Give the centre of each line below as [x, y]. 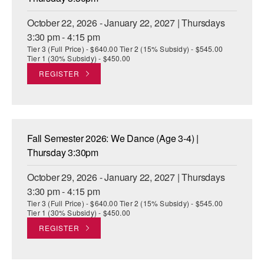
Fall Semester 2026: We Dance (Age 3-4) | [113, 138]
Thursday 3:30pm [63, 153]
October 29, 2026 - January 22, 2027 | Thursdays [126, 177]
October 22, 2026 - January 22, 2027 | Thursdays [126, 23]
